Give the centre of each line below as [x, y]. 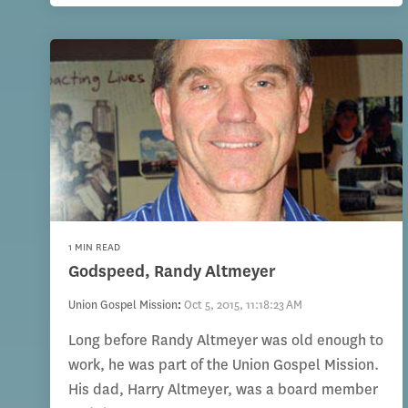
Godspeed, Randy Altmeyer [172, 272]
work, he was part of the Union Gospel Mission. [224, 365]
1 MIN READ [94, 248]
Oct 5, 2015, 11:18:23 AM [243, 305]
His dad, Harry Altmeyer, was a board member [223, 390]
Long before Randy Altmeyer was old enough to [226, 341]
